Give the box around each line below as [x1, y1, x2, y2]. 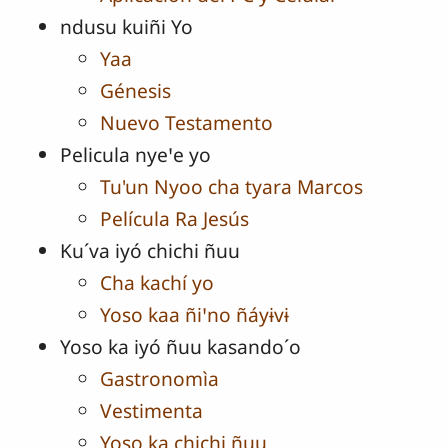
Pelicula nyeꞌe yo [60, 141, 211, 169]
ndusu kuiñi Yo [60, 13, 193, 41]
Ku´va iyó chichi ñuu [60, 237, 240, 265]
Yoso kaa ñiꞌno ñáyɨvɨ [100, 301, 289, 329]
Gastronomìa [100, 365, 219, 393]
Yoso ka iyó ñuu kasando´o [60, 333, 301, 361]
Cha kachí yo [100, 269, 214, 297]
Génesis [100, 77, 171, 105]
